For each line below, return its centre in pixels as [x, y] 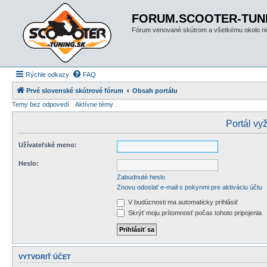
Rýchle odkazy [47, 74]
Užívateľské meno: [48, 145]
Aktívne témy [94, 104]
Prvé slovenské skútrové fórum [75, 91]
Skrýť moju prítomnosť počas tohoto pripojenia [194, 212]
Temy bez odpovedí [41, 104]
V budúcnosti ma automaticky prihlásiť [182, 202]
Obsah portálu [155, 91]
